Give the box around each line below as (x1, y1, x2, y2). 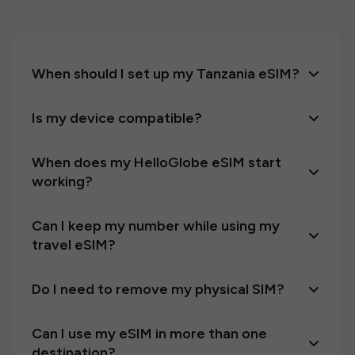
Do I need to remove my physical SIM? (32, 281, 284, 298)
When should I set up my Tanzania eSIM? (32, 65, 300, 82)
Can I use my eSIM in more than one (32, 325, 267, 342)
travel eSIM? (32, 236, 116, 254)
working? (32, 173, 93, 190)
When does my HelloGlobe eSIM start (32, 154, 281, 171)
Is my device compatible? (32, 109, 202, 127)
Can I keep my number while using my (32, 217, 280, 235)
